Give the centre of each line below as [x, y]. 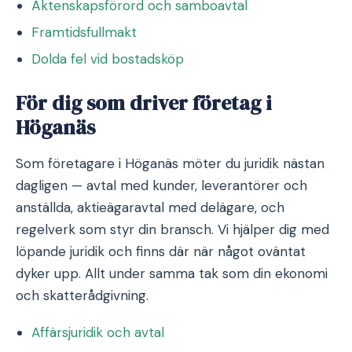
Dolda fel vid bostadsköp [108, 59]
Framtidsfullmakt [84, 32]
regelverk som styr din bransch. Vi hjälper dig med [172, 229]
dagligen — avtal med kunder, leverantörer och [161, 185]
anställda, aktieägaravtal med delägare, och [150, 207]
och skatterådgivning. [82, 295]
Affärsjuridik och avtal [98, 332]
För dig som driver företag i [144, 103]
